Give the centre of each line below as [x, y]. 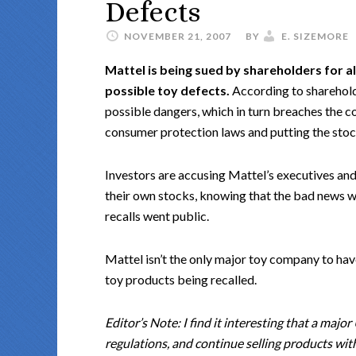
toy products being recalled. [181, 279]
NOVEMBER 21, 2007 [178, 36]
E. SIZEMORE [315, 36]
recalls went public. [157, 216]
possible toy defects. [167, 90]
